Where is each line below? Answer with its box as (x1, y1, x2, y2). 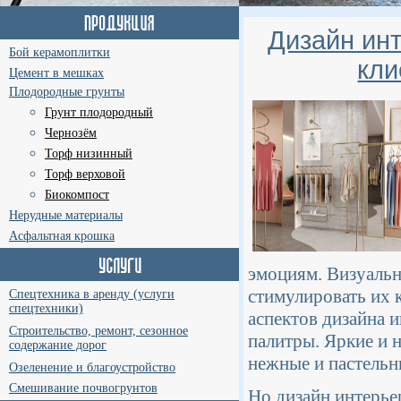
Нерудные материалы (9, 209, 123, 222)
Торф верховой (45, 167, 125, 181)
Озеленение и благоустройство (9, 361, 175, 374)
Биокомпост (45, 188, 109, 201)
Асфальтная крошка (9, 229, 115, 243)
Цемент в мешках (9, 66, 104, 80)
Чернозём (45, 126, 97, 140)
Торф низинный (45, 147, 132, 160)
